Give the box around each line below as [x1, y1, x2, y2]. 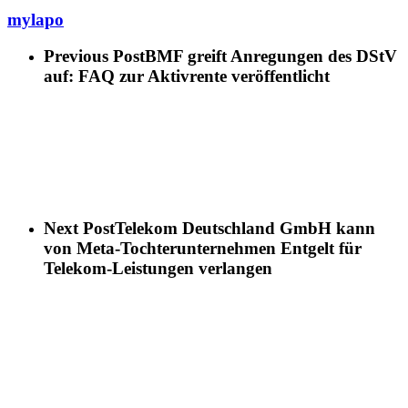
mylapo [7, 9, 64, 29]
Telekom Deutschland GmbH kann [115, 218, 375, 238]
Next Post [44, 218, 115, 238]
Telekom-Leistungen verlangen [44, 258, 272, 278]
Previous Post [44, 46, 145, 66]
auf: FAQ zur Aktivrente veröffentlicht [44, 66, 330, 87]
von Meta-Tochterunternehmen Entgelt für [44, 238, 362, 258]
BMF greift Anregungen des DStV [145, 46, 397, 66]
